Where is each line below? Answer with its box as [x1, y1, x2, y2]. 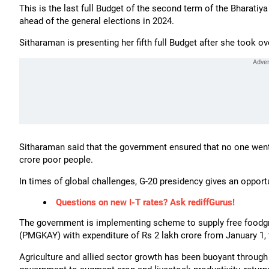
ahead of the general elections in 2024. [19, 15, 174, 26]
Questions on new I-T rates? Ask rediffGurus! [56, 196, 235, 208]
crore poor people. [19, 154, 93, 165]
